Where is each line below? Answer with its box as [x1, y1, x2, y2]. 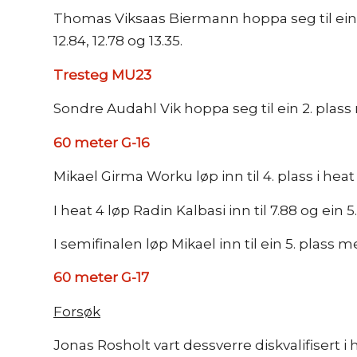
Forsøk [53, 303, 100, 320]
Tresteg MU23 [53, 66, 151, 83]
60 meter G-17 [53, 269, 149, 286]
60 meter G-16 [53, 134, 150, 151]
